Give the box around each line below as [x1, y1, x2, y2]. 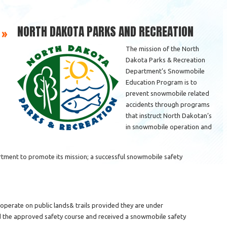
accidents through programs [126, 101, 210, 108]
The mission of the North [126, 45, 199, 52]
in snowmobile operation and [126, 123, 212, 130]
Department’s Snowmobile [126, 67, 205, 74]
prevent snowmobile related [126, 90, 209, 97]
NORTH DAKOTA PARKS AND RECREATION [17, 22, 194, 41]
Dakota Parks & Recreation [126, 56, 205, 63]
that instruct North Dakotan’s [126, 112, 212, 119]
